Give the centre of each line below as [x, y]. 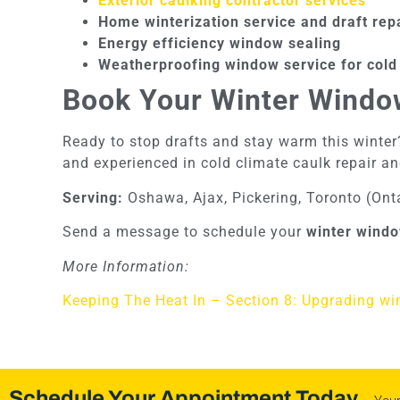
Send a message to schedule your [184, 232]
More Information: [126, 266]
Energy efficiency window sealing [220, 44]
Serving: [93, 197]
